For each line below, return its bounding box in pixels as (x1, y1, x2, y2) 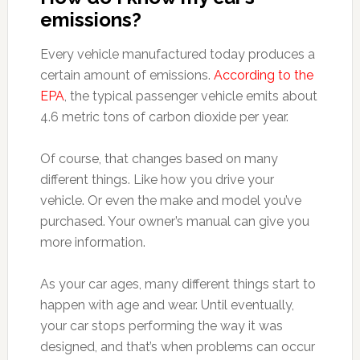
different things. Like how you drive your (39, 172, 274, 187)
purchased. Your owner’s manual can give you (39, 214, 309, 229)
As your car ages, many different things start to (39, 276, 316, 292)
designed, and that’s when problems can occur (39, 339, 315, 354)
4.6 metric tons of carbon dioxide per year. (39, 109, 288, 125)
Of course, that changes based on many (39, 151, 278, 166)
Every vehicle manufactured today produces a (39, 47, 315, 62)
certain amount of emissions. (39, 67, 214, 83)
